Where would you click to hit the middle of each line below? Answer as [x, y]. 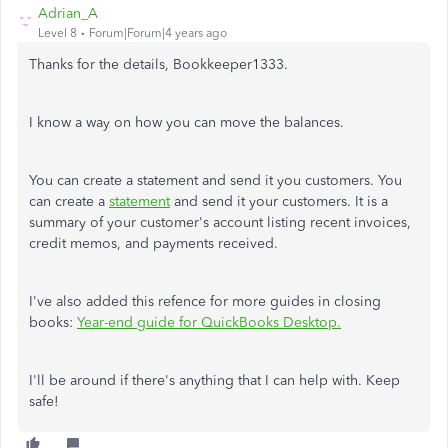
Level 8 [57, 33]
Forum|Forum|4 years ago [158, 33]
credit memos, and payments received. [153, 243]
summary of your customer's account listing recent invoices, [220, 222]
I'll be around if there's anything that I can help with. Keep [214, 380]
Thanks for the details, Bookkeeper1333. [158, 64]
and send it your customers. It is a [279, 201]
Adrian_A [68, 13]
